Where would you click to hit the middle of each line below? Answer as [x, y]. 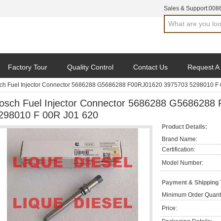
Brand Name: [180, 139]
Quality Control [90, 67]
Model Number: [183, 163]
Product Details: [184, 127]
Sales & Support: [186, 8]
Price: [169, 208]
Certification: [179, 149]
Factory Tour [28, 67]
